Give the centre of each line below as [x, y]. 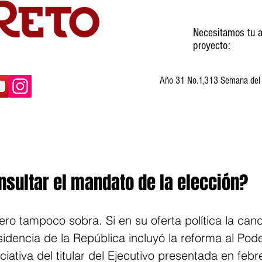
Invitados [76, 144]
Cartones [146, 144]
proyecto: [212, 46]
